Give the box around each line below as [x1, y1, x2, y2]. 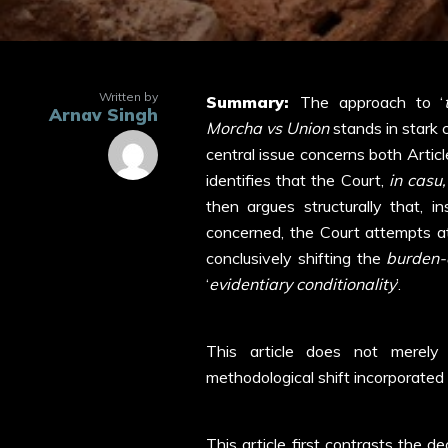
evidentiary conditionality [209, 274, 396, 294]
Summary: [206, 92, 300, 112]
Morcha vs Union [206, 118, 334, 138]
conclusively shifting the [206, 248, 387, 268]
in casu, [388, 170, 446, 190]
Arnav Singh [49, 104, 158, 125]
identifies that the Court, [206, 170, 389, 190]
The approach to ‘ [299, 92, 444, 112]
